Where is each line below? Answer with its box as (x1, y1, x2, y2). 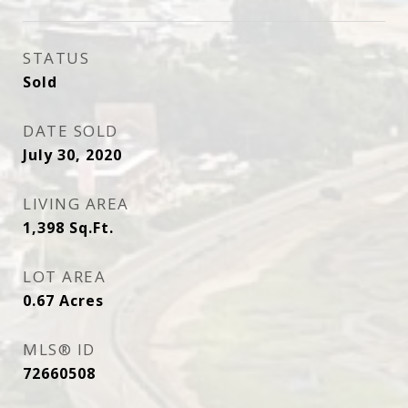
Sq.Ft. (69, 218, 114, 238)
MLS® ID (23, 339, 96, 360)
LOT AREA (23, 266, 106, 287)
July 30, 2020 (23, 145, 122, 165)
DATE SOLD (23, 120, 118, 141)
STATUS (23, 47, 89, 68)
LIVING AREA (23, 193, 129, 214)
